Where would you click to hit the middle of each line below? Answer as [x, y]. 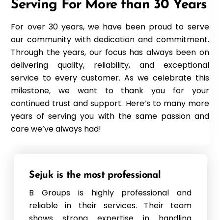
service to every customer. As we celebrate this [110, 78]
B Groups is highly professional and [110, 192]
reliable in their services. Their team [110, 205]
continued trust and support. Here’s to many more [110, 103]
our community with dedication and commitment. [110, 39]
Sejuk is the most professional [95, 175]
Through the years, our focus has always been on [110, 52]
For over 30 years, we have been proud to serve [110, 27]
